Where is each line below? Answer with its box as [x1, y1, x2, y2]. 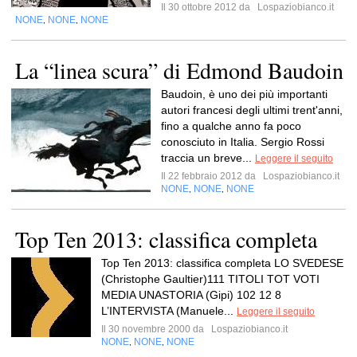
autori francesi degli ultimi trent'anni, [161, 104, 343, 116]
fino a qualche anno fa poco [161, 120, 301, 132]
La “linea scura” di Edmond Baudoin [15, 55, 343, 85]
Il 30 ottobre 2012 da [161, 2, 255, 13]
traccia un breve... [161, 151, 255, 164]
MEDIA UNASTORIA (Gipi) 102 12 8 [101, 288, 281, 301]
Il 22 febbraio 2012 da [161, 171, 261, 182]
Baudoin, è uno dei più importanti [161, 88, 328, 100]
